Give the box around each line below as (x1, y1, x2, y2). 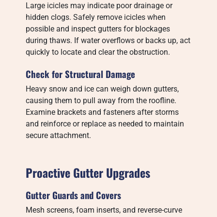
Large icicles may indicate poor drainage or (26, 1, 173, 10)
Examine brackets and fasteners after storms (26, 108, 179, 117)
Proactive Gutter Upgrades (26, 164, 151, 181)
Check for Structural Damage (26, 67, 136, 80)
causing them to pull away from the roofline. (26, 96, 177, 105)
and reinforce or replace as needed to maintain (26, 119, 185, 128)
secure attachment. (26, 131, 92, 140)
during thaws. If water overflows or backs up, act (26, 36, 191, 45)
